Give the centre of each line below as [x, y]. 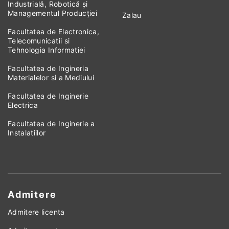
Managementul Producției [53, 13]
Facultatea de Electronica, [54, 31]
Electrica [23, 105]
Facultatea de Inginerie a [51, 123]
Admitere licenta [36, 212]
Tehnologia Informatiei [47, 50]
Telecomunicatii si [39, 41]
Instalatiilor [27, 133]
